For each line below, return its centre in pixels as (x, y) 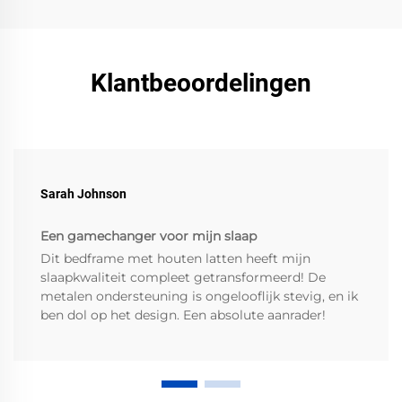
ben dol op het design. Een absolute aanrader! (183, 315)
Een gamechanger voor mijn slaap (149, 236)
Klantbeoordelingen (201, 83)
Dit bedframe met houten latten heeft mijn (175, 259)
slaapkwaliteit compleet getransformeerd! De (183, 278)
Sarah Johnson (83, 194)
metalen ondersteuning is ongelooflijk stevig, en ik (199, 297)
